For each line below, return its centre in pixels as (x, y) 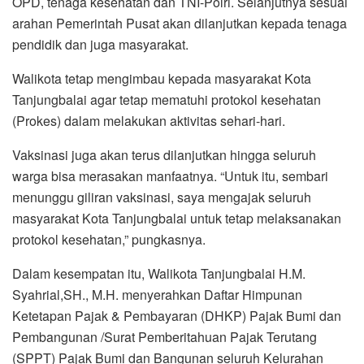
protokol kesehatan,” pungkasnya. (109, 76)
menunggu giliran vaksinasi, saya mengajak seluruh (162, 34)
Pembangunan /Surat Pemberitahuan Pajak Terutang (165, 174)
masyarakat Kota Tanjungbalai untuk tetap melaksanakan (177, 55)
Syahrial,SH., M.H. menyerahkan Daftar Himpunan (157, 132)
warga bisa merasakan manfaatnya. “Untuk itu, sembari (170, 13)
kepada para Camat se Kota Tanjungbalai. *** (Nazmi (165, 216)
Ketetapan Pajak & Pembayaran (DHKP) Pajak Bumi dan (177, 153)
